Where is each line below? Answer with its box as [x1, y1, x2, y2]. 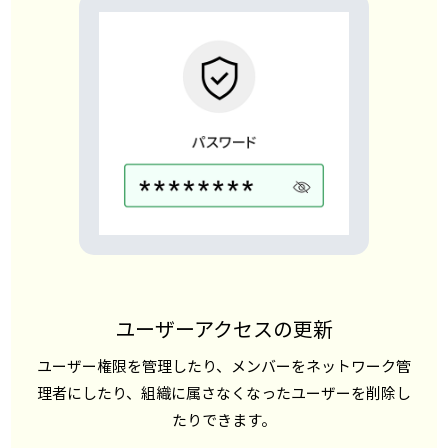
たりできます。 [172, 409, 276, 431]
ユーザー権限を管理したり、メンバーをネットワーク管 [37, 355, 411, 377]
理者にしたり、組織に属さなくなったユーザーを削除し [37, 382, 411, 404]
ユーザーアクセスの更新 [115, 314, 333, 343]
